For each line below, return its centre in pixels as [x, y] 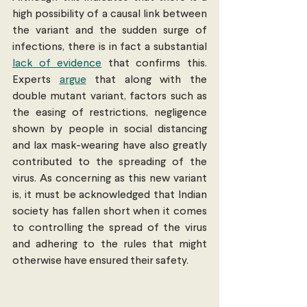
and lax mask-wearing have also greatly [110, 146]
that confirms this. [155, 64]
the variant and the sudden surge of [110, 31]
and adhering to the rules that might [110, 245]
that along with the [147, 81]
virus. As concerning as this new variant [110, 179]
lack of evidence [57, 64]
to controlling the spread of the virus [110, 229]
